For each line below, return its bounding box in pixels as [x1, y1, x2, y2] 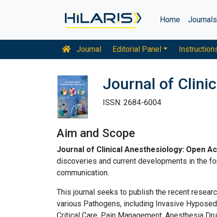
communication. [57, 168, 109, 177]
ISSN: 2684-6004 [103, 98, 161, 107]
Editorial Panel [112, 45, 161, 54]
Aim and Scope [57, 126, 135, 140]
